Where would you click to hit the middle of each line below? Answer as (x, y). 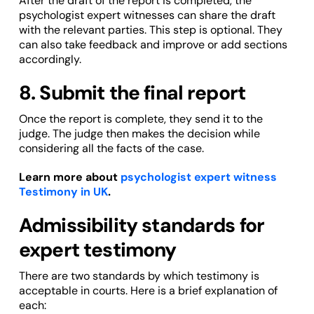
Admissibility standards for (142, 226)
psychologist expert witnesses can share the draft (147, 15)
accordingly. (50, 60)
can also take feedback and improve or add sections (153, 45)
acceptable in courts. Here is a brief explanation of (148, 291)
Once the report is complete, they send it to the (141, 119)
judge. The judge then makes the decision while (139, 134)
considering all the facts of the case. (111, 149)
